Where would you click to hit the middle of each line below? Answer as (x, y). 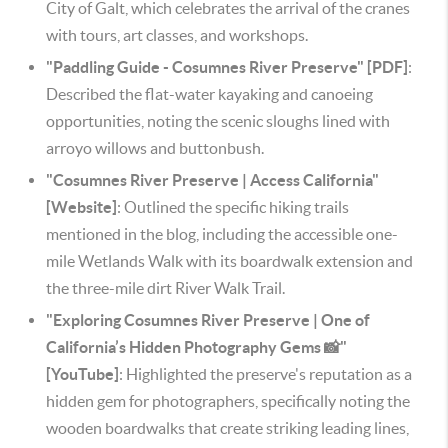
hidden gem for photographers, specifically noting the (228, 400)
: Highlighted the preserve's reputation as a (265, 373)
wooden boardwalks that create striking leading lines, (227, 427)
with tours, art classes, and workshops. (177, 34)
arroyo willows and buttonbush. (155, 147)
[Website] (81, 206)
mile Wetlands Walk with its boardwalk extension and (229, 260)
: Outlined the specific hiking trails (233, 206)
